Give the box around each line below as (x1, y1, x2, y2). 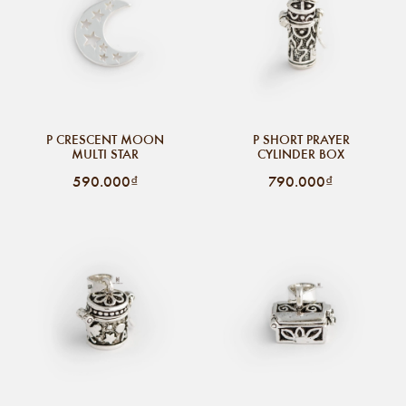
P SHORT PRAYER (252, 130, 350, 149)
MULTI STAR (72, 144, 139, 163)
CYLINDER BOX (257, 144, 344, 163)
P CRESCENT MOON (46, 130, 164, 149)
